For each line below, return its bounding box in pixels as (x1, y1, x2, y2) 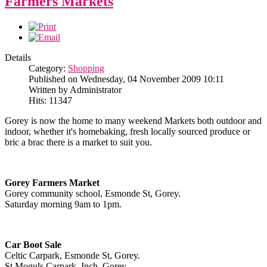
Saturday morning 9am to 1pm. (5, 198, 122, 209)
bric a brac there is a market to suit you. (5, 136, 152, 147)
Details (5, 52, 31, 63)
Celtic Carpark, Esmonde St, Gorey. (5, 250, 140, 260)
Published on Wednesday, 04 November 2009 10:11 (29, 73, 224, 84)
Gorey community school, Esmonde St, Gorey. (5, 188, 181, 198)
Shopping (68, 63, 104, 73)
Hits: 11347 (29, 95, 72, 105)
